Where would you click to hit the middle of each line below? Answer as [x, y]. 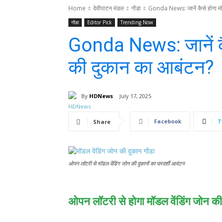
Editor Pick [100, 22]
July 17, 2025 [135, 96]
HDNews [101, 96]
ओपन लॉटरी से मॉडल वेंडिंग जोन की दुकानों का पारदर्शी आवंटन [126, 164]
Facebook [168, 121]
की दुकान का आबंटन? [141, 67]
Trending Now [137, 22]
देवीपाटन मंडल [109, 8]
